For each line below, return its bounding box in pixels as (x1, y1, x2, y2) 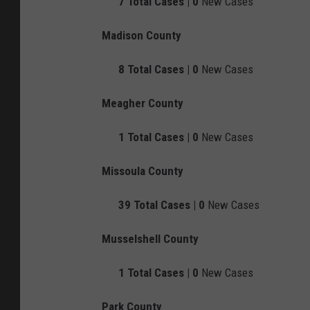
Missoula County (102, 164, 183, 179)
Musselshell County (102, 232, 199, 246)
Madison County (102, 28, 181, 43)
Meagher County (102, 96, 183, 111)
